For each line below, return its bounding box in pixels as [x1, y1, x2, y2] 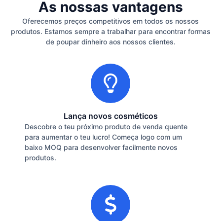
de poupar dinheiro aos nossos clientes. [45, 37, 176, 46]
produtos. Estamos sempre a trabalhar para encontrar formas [10, 27, 211, 36]
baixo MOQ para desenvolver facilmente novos [25, 143, 178, 152]
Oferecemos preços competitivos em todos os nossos [22, 16, 199, 25]
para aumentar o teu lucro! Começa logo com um [25, 133, 182, 142]
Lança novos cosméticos [63, 111, 158, 121]
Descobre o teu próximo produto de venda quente [25, 122, 187, 131]
